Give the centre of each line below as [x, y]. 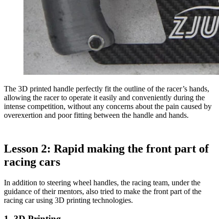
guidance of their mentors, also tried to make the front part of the [103, 191]
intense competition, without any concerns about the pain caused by [108, 106]
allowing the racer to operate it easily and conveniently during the [104, 97]
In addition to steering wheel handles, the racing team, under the [102, 182]
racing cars [32, 162]
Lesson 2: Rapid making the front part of [106, 148]
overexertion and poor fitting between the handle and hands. [96, 115]
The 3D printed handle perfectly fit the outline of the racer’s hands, [107, 88]
